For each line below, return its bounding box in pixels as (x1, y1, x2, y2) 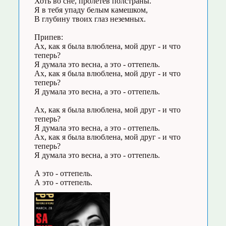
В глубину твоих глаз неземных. (34, 15, 146, 23)
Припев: (34, 33, 63, 41)
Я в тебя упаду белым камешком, (34, 6, 148, 14)
